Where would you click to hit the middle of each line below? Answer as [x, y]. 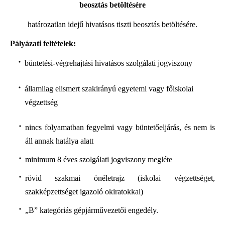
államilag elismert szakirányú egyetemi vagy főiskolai [109, 88]
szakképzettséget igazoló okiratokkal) [84, 191]
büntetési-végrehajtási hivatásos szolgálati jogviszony [108, 63]
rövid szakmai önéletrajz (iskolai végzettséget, [120, 178]
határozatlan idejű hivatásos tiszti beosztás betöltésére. [113, 24]
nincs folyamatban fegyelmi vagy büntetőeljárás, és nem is [120, 127]
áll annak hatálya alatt [59, 141]
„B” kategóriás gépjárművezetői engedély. [91, 210]
